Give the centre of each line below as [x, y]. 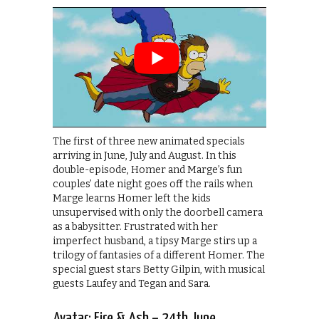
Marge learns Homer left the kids [132, 199]
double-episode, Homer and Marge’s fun [147, 170]
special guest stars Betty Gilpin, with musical [159, 270]
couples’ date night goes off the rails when [153, 184]
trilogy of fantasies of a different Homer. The [159, 256]
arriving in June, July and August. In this [145, 156]
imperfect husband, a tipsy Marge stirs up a [155, 241]
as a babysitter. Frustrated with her [135, 227]
